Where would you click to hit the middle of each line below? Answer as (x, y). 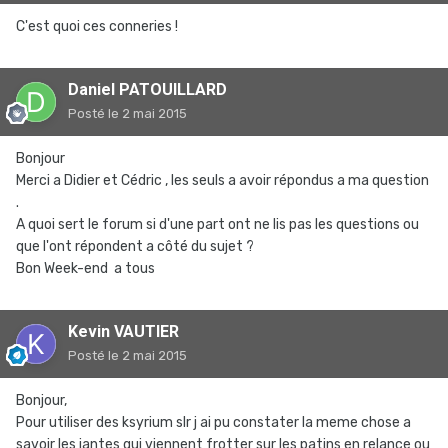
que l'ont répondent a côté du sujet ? (136, 246)
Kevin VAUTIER (123, 331)
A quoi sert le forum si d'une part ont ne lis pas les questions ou (217, 224)
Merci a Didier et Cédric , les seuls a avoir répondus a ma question (222, 180)
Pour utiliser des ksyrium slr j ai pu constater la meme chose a (213, 422)
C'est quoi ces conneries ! (97, 26)
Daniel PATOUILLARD (147, 89)
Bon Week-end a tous (87, 268)
